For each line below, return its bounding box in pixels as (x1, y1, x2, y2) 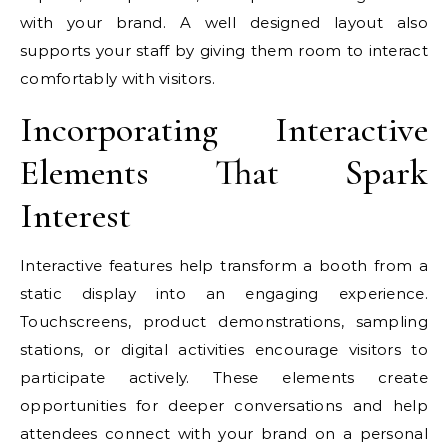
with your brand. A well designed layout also (20, 12, 428, 32)
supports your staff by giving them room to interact (20, 40, 428, 60)
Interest (20, 193, 131, 237)
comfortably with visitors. (20, 68, 215, 88)
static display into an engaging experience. (20, 283, 428, 303)
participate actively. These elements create (20, 367, 428, 387)
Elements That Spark (20, 150, 428, 194)
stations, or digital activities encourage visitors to (20, 339, 428, 359)
